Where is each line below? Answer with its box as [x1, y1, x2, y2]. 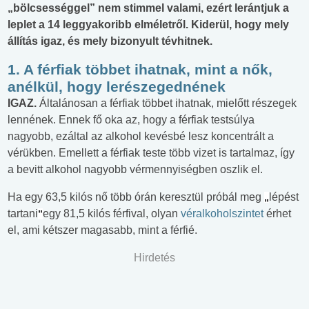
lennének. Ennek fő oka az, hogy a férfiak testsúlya [8, 114, 255, 126]
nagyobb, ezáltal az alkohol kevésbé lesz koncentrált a [8, 130, 274, 143]
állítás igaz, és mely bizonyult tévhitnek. [8, 35, 212, 48]
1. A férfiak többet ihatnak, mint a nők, [8, 61, 272, 78]
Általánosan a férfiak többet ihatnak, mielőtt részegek [37, 97, 297, 110]
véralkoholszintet [181, 208, 263, 220]
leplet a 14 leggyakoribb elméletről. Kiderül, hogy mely [8, 19, 289, 31]
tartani [8, 208, 38, 220]
